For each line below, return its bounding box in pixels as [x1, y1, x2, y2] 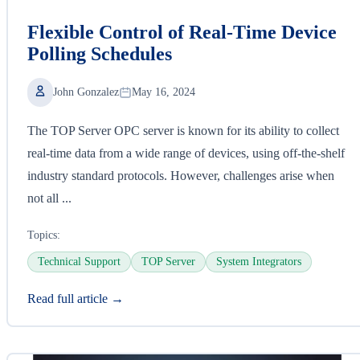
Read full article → [27, 291, 124, 305]
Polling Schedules [27, 43, 172, 64]
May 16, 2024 [132, 85, 195, 98]
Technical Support [38, 255, 121, 268]
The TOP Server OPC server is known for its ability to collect [27, 123, 339, 137]
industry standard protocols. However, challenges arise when [27, 168, 334, 182]
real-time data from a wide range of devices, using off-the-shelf [27, 145, 345, 160]
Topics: [27, 228, 60, 241]
